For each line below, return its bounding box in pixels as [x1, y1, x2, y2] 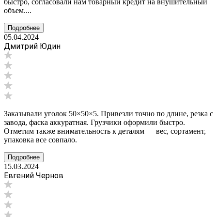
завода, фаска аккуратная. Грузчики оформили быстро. [4, 118, 185, 126]
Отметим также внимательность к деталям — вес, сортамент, [4, 126, 206, 135]
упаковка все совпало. [4, 135, 77, 144]
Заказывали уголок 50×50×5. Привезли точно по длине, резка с [4, 109, 213, 118]
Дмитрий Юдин [4, 41, 61, 51]
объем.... [4, 6, 31, 15]
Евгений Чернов [4, 170, 63, 180]
